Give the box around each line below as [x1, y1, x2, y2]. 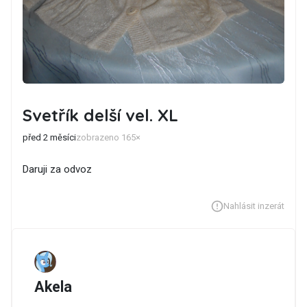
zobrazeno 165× [76, 132, 140, 143]
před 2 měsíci [23, 132, 76, 143]
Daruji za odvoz [23, 163, 92, 175]
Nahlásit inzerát [223, 201, 284, 211]
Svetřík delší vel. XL [23, 105, 178, 125]
